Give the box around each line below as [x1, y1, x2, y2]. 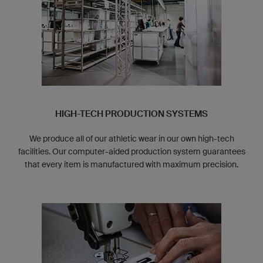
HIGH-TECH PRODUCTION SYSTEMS [55, 108, 208, 119]
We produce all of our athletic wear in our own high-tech [29, 133, 234, 143]
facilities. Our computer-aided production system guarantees [18, 146, 245, 156]
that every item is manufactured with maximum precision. [25, 159, 238, 169]
